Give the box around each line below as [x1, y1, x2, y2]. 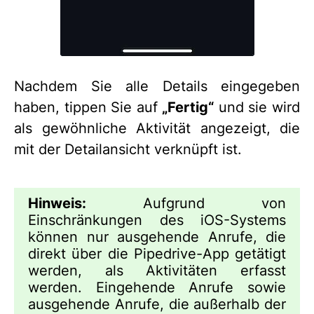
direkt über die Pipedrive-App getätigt [28, 245, 286, 263]
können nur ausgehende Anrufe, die [28, 228, 286, 246]
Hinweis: [28, 195, 86, 212]
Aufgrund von [86, 195, 286, 212]
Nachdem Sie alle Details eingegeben [14, 78, 300, 95]
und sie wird [214, 99, 301, 116]
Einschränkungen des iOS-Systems [28, 212, 286, 229]
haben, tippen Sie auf [14, 99, 163, 116]
